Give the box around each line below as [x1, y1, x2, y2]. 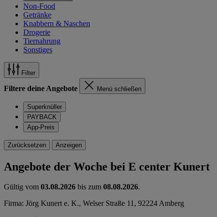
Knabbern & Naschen [23, 19, 90, 28]
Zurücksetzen [8, 141, 46, 149]
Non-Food [23, 1, 55, 10]
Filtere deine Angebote [4, 84, 77, 93]
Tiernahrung [23, 36, 61, 45]
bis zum [76, 183, 103, 191]
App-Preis [27, 123, 55, 131]
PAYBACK [27, 113, 57, 121]
